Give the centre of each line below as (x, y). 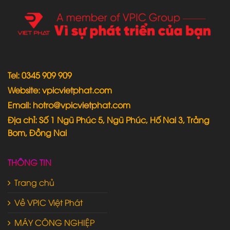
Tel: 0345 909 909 (40, 75)
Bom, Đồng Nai (37, 132)
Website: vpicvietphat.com (60, 90)
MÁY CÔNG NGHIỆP (54, 222)
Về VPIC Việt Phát (49, 202)
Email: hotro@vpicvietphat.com (69, 104)
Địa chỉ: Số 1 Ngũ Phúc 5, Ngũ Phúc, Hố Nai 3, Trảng (109, 119)
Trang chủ (34, 182)
